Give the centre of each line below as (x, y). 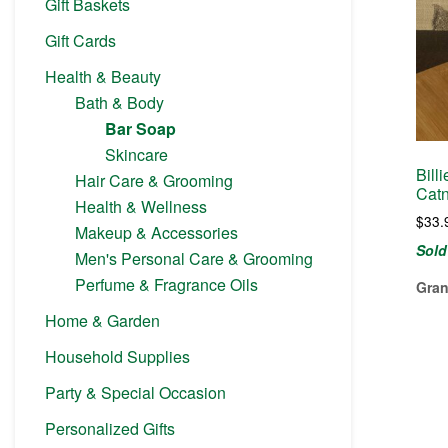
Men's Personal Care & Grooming (194, 258)
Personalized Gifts (110, 428)
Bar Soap (140, 128)
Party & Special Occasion (135, 392)
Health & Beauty (103, 76)
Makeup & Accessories (156, 232)
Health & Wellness (141, 206)
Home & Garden (102, 320)
